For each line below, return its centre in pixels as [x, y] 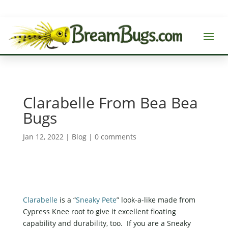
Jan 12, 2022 [43, 136]
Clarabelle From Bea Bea [110, 102]
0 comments [115, 136]
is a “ [66, 199]
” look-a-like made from [156, 199]
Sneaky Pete [96, 199]
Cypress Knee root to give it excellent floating [99, 211]
